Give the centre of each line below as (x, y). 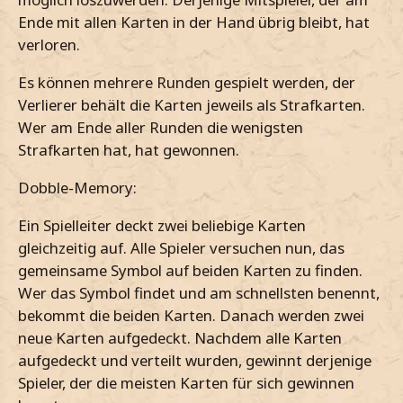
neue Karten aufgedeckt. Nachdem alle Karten (180, 337)
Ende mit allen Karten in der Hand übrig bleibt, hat (194, 22)
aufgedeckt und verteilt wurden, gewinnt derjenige (195, 360)
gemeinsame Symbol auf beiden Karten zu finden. (190, 270)
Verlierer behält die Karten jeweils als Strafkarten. (192, 105)
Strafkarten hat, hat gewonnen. (129, 150)
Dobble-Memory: (77, 187)
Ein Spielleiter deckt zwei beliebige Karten (162, 225)
